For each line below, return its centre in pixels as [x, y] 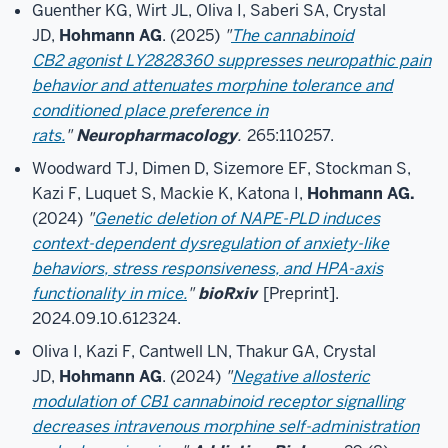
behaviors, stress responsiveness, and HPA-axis [207, 268]
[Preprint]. [299, 293]
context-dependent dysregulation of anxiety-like [210, 243]
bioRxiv [227, 293]
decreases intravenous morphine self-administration [225, 426]
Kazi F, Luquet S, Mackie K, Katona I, [169, 193]
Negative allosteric [301, 376]
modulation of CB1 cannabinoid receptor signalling [218, 401]
